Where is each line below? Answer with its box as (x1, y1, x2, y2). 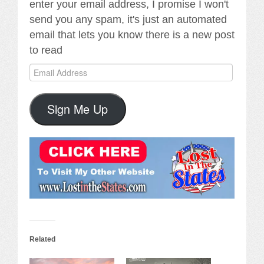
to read (29, 44, 62, 57)
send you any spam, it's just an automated (29, 14, 227, 26)
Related (29, 235, 55, 243)
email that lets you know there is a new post (29, 29, 235, 41)
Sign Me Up (47, 100, 108, 118)
